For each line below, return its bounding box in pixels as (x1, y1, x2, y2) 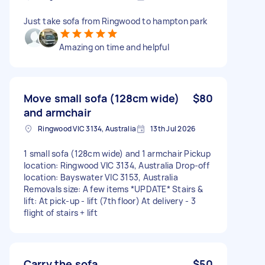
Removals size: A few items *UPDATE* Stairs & (24, 183, 203, 195)
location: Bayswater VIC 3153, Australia (24, 171, 178, 183)
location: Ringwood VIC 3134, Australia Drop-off (24, 159, 209, 171)
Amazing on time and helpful (59, 41, 169, 53)
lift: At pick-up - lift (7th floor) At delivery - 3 (24, 195, 196, 206)
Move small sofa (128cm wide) (24, 91, 180, 105)
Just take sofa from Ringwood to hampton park (24, 15, 207, 27)
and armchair (24, 105, 91, 119)
